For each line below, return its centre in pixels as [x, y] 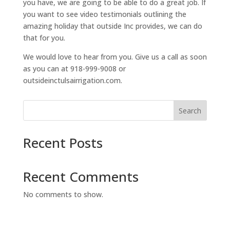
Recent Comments [81, 177]
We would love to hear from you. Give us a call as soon [115, 57]
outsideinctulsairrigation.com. [72, 81]
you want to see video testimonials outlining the [104, 14]
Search [190, 111]
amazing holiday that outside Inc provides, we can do [112, 26]
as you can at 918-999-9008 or [74, 69]
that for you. [44, 38]
